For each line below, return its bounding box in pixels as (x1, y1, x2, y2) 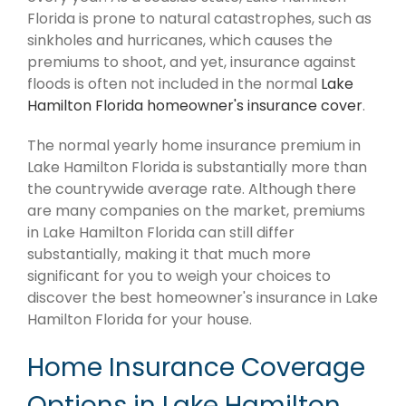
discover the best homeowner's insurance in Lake (27, 287, 378, 309)
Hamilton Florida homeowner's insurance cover (27, 95, 362, 117)
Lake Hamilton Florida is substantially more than (27, 157, 367, 179)
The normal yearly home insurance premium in (27, 135, 361, 157)
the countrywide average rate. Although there (27, 179, 356, 200)
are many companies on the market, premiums (27, 200, 365, 222)
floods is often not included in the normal (27, 73, 321, 95)
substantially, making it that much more (27, 244, 311, 266)
